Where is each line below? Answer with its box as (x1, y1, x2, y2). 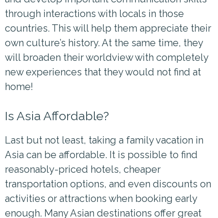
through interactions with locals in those (5, 7, 184, 19)
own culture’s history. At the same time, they (5, 36, 203, 49)
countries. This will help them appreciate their (5, 22, 211, 34)
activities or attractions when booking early (5, 192, 197, 204)
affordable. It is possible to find (59, 148, 198, 161)
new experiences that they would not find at (5, 66, 201, 78)
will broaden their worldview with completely (5, 51, 208, 63)
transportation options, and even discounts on (5, 178, 211, 190)
